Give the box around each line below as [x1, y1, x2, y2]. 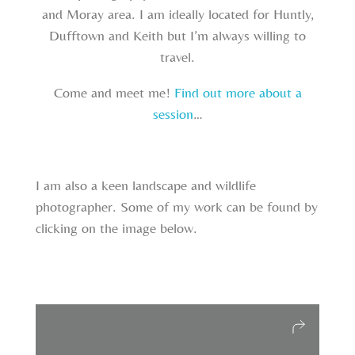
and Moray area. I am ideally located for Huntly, [41, 6, 314, 23]
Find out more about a [174, 84, 302, 101]
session [152, 105, 193, 123]
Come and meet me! [53, 84, 174, 101]
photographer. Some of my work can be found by [36, 198, 318, 216]
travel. [160, 48, 195, 66]
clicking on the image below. [36, 219, 197, 237]
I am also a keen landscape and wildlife [36, 177, 256, 194]
